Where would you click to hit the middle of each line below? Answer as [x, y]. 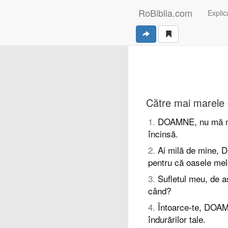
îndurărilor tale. [177, 219]
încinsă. [163, 134]
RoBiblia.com [165, 13]
